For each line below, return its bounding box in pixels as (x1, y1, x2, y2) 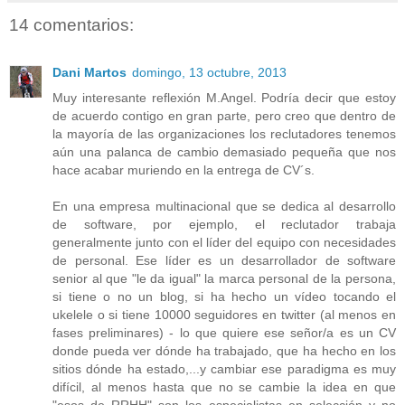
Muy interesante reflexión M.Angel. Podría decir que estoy (52, 89, 396, 105)
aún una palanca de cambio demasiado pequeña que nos (52, 144, 396, 159)
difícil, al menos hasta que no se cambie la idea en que (52, 379, 396, 394)
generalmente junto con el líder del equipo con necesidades (52, 234, 396, 250)
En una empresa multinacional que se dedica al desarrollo (52, 198, 396, 213)
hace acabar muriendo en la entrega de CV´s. (52, 162, 315, 177)
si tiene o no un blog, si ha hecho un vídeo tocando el (52, 288, 396, 304)
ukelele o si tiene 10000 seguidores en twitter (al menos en (52, 306, 396, 322)
